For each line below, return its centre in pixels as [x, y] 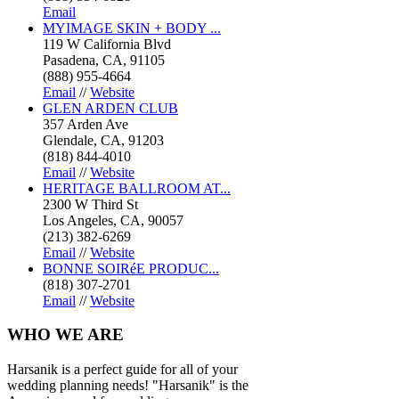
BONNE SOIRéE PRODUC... [131, 268]
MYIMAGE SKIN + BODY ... [132, 28]
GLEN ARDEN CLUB [110, 108]
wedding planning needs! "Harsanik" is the [128, 386]
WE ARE [87, 335]
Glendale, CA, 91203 [103, 140]
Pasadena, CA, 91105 [104, 60]
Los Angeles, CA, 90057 [113, 220]
